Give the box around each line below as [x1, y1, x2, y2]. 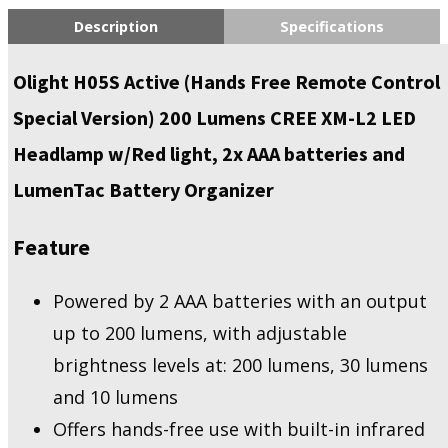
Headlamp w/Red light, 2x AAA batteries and [13, 141, 405, 167]
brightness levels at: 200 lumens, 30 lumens [53, 353, 428, 378]
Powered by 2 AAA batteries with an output [53, 289, 427, 314]
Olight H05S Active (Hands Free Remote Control [13, 69, 440, 95]
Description [74, 17, 158, 37]
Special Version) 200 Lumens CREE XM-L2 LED [13, 105, 416, 131]
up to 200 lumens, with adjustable [53, 321, 347, 346]
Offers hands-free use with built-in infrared [53, 417, 425, 442]
